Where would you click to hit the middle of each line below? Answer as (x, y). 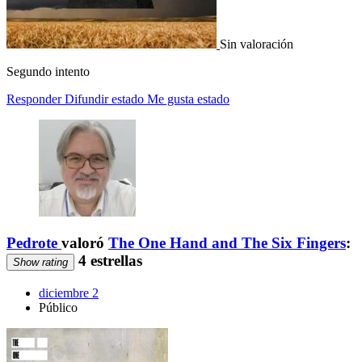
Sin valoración (257, 44)
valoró (85, 243)
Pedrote (32, 243)
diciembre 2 (69, 293)
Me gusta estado (188, 99)
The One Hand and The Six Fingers (227, 243)
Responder (34, 99)
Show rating (40, 263)
